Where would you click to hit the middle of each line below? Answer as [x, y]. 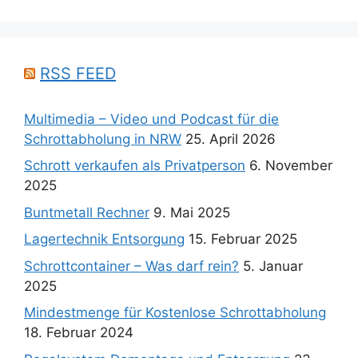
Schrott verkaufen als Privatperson [135, 166]
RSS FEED [78, 73]
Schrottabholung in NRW [103, 139]
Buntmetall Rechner [87, 212]
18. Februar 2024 [79, 333]
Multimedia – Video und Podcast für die [151, 119]
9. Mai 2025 [192, 212]
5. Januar [273, 266]
